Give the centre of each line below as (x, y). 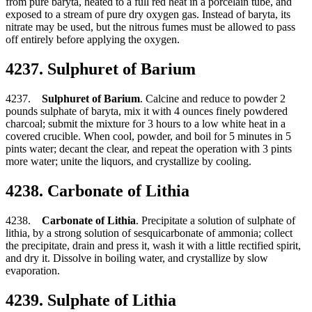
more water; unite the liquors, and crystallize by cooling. (128, 162)
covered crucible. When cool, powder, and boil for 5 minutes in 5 (148, 136)
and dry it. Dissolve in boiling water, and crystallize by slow (137, 258)
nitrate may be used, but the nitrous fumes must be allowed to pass (150, 27)
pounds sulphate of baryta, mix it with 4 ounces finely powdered (147, 111)
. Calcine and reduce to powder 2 (213, 99)
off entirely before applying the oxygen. (93, 40)
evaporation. (33, 270)
